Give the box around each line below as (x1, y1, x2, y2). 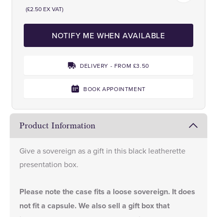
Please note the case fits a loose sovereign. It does (19, 186, 195, 197)
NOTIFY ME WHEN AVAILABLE (51, 30, 166, 41)
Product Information (19, 120, 95, 131)
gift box (128, 200, 154, 211)
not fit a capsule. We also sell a (19, 200, 128, 211)
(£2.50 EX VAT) (26, 4, 63, 13)
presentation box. (19, 158, 78, 170)
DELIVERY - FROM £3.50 (80, 61, 149, 70)
